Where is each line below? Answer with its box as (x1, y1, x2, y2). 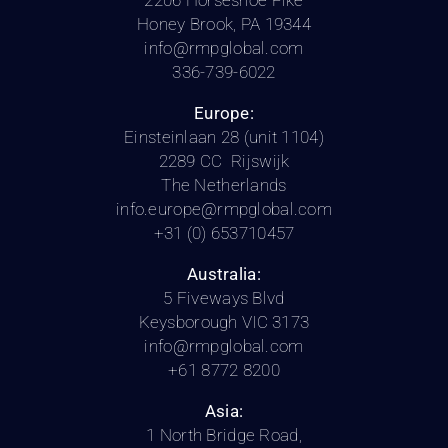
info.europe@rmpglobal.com (115, 199, 333, 220)
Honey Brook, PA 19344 (137, 14, 311, 35)
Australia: (187, 264, 261, 285)
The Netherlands (161, 175, 287, 196)
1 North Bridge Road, (146, 425, 302, 446)
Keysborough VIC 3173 (138, 312, 310, 333)
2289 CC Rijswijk (158, 151, 290, 172)
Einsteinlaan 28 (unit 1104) (124, 127, 324, 148)
